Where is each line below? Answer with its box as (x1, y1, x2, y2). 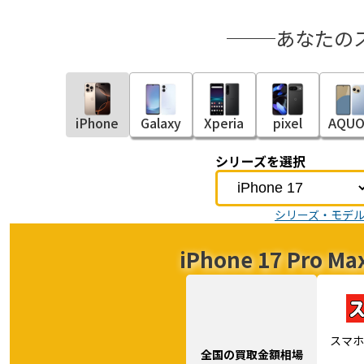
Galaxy (140, 112, 181, 132)
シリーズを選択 (215, 151, 305, 171)
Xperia (204, 112, 244, 132)
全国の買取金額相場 (200, 345, 303, 362)
